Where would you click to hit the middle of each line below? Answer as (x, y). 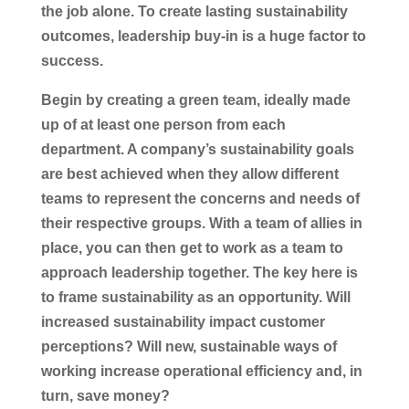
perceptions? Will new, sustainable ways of (189, 346)
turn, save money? (107, 395)
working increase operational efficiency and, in (201, 371)
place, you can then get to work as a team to (192, 247)
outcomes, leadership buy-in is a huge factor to (203, 36)
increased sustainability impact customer (183, 321)
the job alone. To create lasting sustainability (194, 11)
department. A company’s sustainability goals (197, 149)
